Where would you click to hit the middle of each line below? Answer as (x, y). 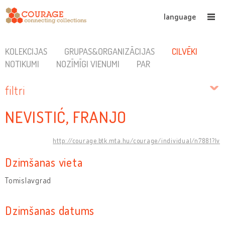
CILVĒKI (184, 51)
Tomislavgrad (28, 180)
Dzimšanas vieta (44, 162)
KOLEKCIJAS (26, 51)
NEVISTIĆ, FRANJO (69, 117)
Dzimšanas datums (50, 210)
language (180, 17)
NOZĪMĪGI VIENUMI (88, 64)
